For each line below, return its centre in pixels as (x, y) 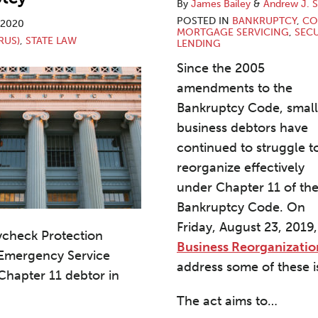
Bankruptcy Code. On (241, 207)
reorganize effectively (241, 168)
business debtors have (242, 128)
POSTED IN (204, 21)
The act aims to (222, 301)
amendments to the (235, 88)
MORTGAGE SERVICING (233, 32)
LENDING (199, 44)
